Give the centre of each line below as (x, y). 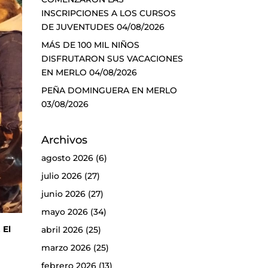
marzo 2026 (66, 248)
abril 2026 (62, 230)
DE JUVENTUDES (77, 27)
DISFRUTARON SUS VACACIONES (112, 58)
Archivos (64, 140)
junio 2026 (63, 194)
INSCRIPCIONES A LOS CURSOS (108, 13)
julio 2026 (61, 176)
